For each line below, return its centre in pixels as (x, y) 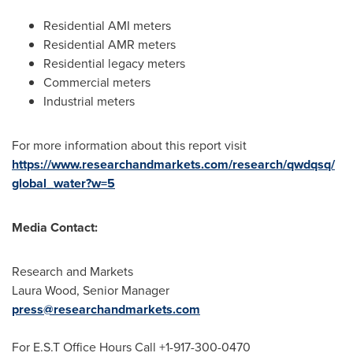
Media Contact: (55, 227)
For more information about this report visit (129, 145)
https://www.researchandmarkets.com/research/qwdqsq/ (173, 164)
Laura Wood (44, 290)
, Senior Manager (123, 290)
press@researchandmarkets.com (106, 309)
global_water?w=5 (63, 183)
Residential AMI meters (107, 26)
